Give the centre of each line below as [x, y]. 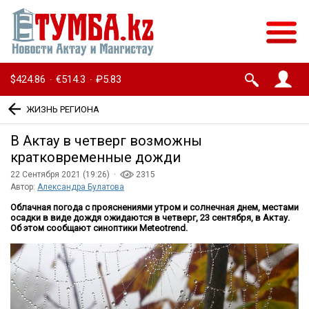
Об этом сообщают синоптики [75, 228]
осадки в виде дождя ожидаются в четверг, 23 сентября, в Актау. [150, 218]
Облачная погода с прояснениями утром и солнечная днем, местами [154, 208]
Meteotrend [162, 228]
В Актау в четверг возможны [106, 141]
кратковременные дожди [96, 158]
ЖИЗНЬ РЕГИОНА [63, 109]
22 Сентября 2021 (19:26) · [65, 175]
